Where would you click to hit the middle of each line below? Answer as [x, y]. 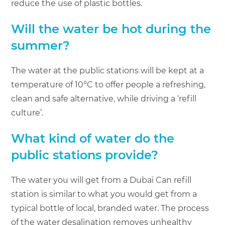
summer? [41, 46]
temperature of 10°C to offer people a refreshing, [108, 85]
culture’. [27, 113]
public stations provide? [85, 155]
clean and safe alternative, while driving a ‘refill [104, 99]
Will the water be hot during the [111, 29]
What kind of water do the [93, 139]
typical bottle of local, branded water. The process [110, 208]
